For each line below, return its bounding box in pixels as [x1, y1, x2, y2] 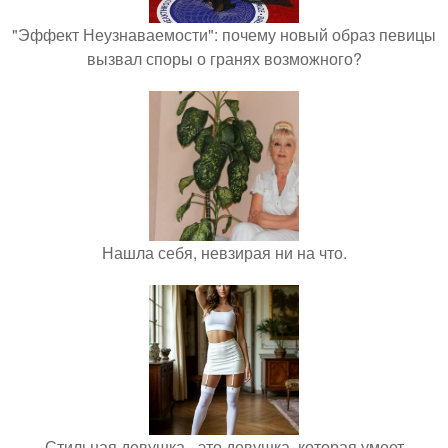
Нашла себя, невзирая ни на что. [101, 241, 347, 265]
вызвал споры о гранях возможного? [86, 47, 362, 71]
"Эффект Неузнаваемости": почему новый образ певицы [12, 23, 436, 47]
